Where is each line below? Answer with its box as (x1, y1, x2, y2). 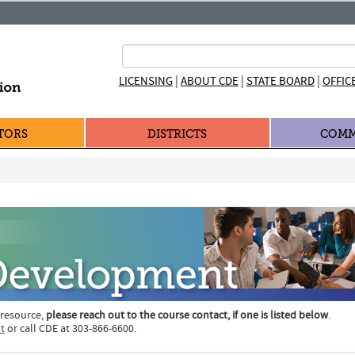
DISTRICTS (147, 128, 208, 141)
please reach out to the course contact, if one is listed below (46, 308, 328, 323)
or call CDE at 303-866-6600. (5, 322, 136, 337)
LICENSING (118, 74, 173, 89)
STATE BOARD (246, 74, 315, 89)
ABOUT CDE (180, 74, 239, 89)
